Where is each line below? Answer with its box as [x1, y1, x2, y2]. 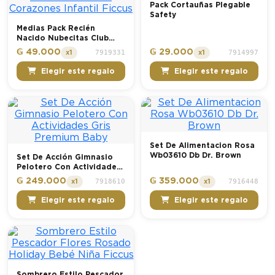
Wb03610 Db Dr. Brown [150, 152, 241, 160]
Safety [150, 10, 176, 18]
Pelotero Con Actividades [17, 163, 121, 171]
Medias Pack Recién [17, 24, 95, 32]
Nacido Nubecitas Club [17, 34, 109, 42]
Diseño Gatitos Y [17, 44, 85, 52]
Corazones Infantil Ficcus [17, 53, 120, 61]
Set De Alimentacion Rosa [150, 142, 255, 150]
